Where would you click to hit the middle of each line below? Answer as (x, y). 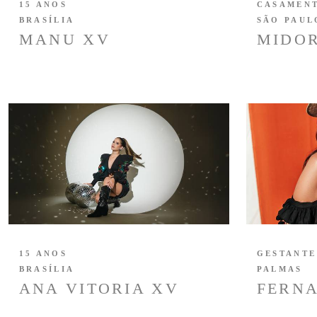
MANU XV (64, 39)
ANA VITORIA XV (99, 288)
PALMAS (279, 269)
